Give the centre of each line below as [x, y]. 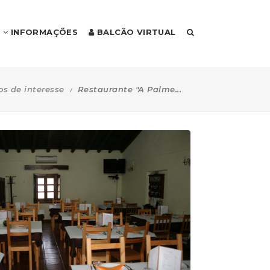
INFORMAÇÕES [43, 32]
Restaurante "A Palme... [129, 89]
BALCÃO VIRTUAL [135, 32]
